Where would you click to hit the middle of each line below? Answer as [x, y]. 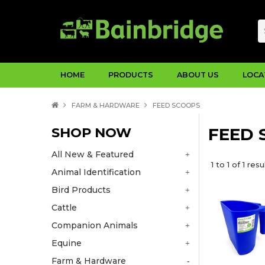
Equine [67, 243]
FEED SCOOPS [176, 105]
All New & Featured [93, 154]
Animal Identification [96, 172]
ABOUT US [198, 75]
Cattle [64, 207]
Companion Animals [95, 225]
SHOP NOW [91, 132]
